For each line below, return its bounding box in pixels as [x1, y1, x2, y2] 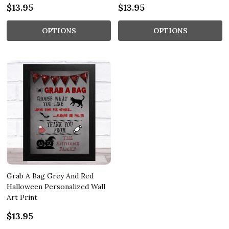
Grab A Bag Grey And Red [7, 171, 94, 180]
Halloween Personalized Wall [7, 181, 105, 191]
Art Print [7, 192, 37, 202]
